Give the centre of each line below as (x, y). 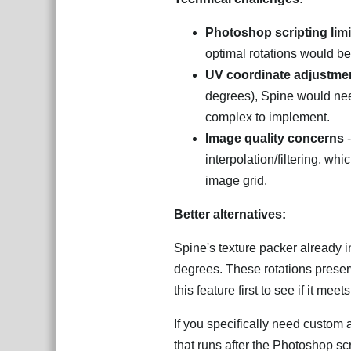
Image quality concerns (275, 138)
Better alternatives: (230, 214)
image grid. (236, 181)
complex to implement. (268, 117)
